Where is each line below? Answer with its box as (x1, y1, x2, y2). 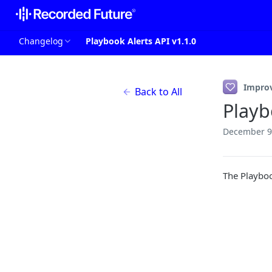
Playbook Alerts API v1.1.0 (86, 35, 196, 47)
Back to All (135, 85, 182, 98)
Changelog (19, 35, 63, 47)
